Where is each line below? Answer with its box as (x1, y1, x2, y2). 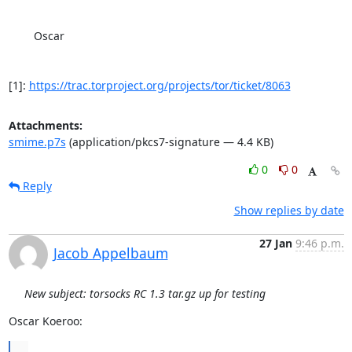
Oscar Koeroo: (8, 313, 82, 328)
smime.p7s (8, 134, 66, 149)
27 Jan (258, 236, 292, 251)
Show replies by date (233, 203, 344, 218)
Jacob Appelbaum (53, 244, 168, 262)
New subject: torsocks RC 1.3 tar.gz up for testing (24, 286, 266, 301)
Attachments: (8, 118, 82, 133)
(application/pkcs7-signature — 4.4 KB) (65, 134, 273, 149)
